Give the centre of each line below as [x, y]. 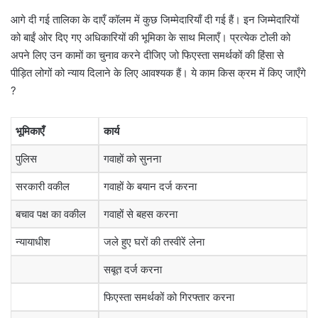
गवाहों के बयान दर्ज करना [150, 187]
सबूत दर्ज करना [133, 270]
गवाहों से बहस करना [141, 214]
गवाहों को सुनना [132, 159]
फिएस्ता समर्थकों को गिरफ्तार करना [169, 297]
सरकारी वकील [43, 187]
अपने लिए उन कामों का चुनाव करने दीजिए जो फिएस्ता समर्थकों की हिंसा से [147, 55]
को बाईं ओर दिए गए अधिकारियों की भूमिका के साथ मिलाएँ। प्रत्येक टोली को [150, 38]
